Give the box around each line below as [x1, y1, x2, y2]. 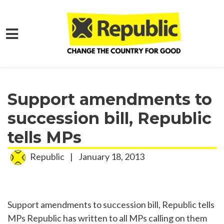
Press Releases [118, 57, 180, 68]
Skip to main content [7, 47, 86, 58]
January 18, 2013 [77, 150, 144, 162]
